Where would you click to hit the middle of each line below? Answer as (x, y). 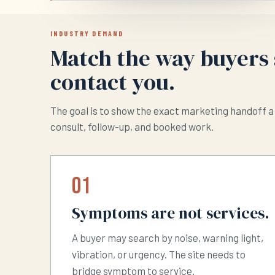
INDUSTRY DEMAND (87, 33)
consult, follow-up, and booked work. (132, 127)
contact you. (113, 82)
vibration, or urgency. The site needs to (159, 254)
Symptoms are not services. (171, 214)
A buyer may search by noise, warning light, (168, 238)
